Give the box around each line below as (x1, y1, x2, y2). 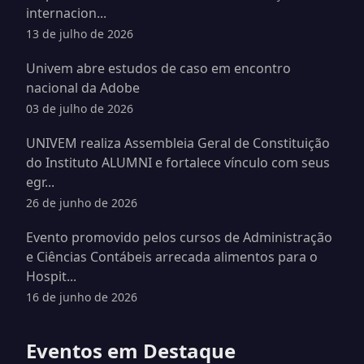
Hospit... (26, 266, 76, 285)
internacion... (26, 3, 106, 22)
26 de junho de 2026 (26, 194, 137, 210)
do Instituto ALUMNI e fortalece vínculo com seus (26, 153, 330, 171)
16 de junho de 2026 (26, 288, 137, 305)
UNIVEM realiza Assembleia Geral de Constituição (26, 133, 330, 152)
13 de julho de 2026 (26, 25, 133, 41)
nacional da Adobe (26, 78, 140, 97)
